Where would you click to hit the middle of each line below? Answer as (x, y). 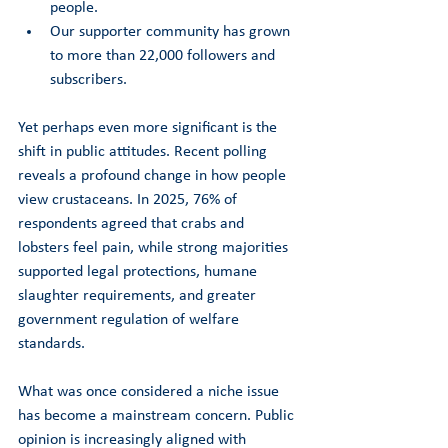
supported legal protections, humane (139, 271)
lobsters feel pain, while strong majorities (155, 247)
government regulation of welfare (130, 319)
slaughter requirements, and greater (139, 295)
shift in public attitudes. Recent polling (144, 151)
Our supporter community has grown (172, 31)
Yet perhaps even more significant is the (149, 127)
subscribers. (88, 79)
